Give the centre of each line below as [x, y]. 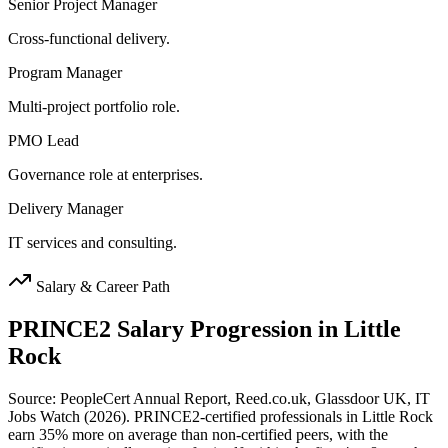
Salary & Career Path [101, 287]
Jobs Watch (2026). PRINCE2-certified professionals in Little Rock [220, 417]
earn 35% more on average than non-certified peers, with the [198, 435]
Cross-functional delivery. [89, 39]
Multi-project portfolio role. [94, 107]
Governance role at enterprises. [105, 175]
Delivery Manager [65, 209]
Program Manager [65, 73]
